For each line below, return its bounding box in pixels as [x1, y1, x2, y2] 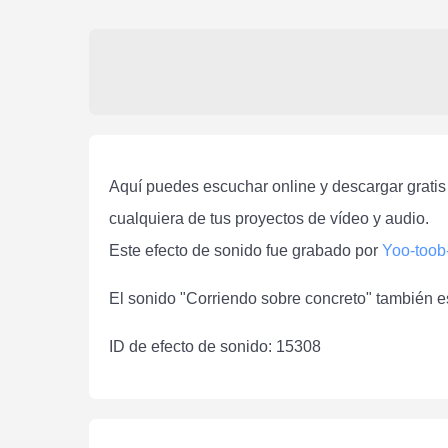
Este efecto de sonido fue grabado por [109, 242, 382, 260]
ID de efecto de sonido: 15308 [109, 338, 321, 356]
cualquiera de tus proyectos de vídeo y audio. [109, 210, 429, 228]
